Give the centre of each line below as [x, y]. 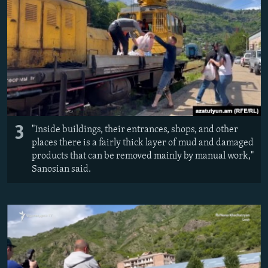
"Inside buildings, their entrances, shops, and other [135, 130]
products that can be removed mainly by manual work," [143, 156]
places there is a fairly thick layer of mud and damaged [143, 143]
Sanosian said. [61, 170]
